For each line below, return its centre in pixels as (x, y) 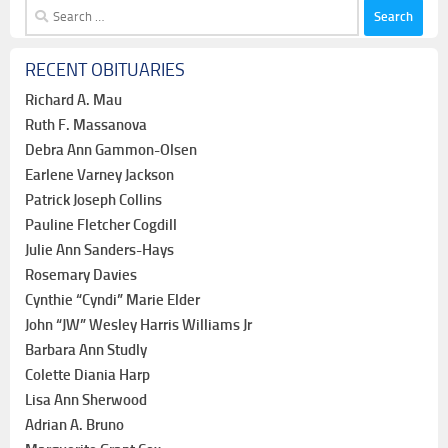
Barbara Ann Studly (86, 349)
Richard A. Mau (73, 99)
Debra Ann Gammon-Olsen (111, 149)
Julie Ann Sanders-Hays (99, 249)
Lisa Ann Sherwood (86, 399)
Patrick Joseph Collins (93, 199)
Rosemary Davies (81, 274)
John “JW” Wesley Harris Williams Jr (138, 324)
